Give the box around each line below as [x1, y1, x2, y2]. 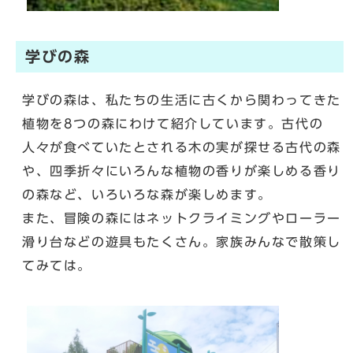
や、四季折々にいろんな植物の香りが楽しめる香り [22, 165, 341, 178]
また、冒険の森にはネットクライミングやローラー [22, 212, 341, 225]
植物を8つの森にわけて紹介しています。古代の [22, 117, 324, 131]
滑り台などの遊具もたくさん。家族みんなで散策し [22, 236, 341, 249]
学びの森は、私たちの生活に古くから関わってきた [22, 94, 341, 107]
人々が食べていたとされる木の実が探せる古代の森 [22, 141, 341, 154]
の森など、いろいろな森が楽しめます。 [22, 188, 272, 202]
